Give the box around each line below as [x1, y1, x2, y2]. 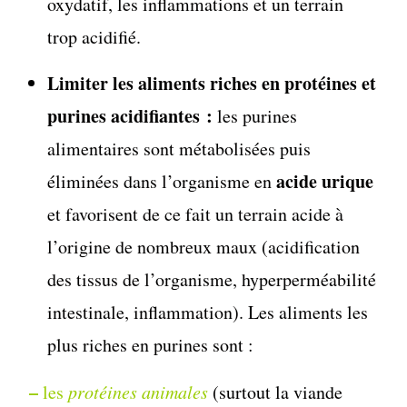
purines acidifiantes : [47, 102, 218, 129]
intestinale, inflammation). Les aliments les [47, 299, 369, 324]
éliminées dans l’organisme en [47, 168, 277, 194]
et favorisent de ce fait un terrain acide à [47, 201, 344, 226]
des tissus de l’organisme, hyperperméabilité [47, 266, 377, 292]
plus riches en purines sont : [47, 332, 254, 357]
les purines [217, 103, 298, 128]
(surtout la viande [213, 379, 343, 404]
